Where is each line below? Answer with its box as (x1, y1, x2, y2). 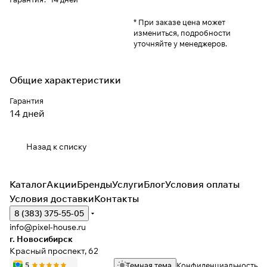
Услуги (112, 178, 144, 191)
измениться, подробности (133, 28, 231, 38)
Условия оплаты (165, 178, 240, 191)
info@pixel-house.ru (10, 222, 86, 233)
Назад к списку (26, 141, 87, 153)
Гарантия (10, 96, 44, 106)
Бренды (77, 178, 112, 191)
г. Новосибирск (10, 234, 73, 245)
